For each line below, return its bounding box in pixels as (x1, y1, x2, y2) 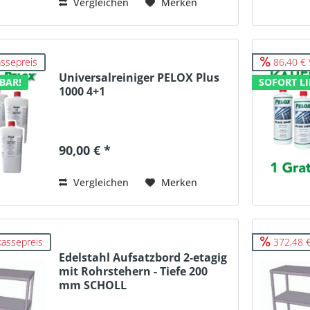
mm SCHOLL (59, 277, 127, 293)
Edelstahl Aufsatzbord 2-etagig (59, 250, 228, 266)
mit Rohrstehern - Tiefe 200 (59, 264, 208, 280)
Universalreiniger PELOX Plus (59, 70, 220, 86)
